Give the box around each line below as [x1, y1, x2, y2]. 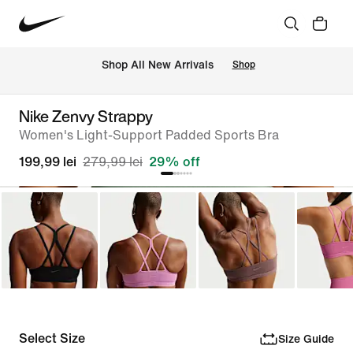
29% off [149, 155, 200, 169]
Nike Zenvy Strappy [19, 105, 153, 128]
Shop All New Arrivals [101, 59, 214, 72]
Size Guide [277, 333, 334, 345]
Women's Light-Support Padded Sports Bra [19, 128, 279, 142]
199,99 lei [19, 155, 76, 169]
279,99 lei [83, 155, 143, 169]
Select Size [19, 332, 85, 345]
